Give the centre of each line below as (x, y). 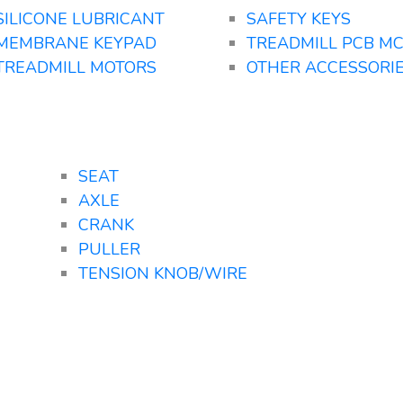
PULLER (110, 249)
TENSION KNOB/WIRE (163, 273)
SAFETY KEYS (299, 18)
